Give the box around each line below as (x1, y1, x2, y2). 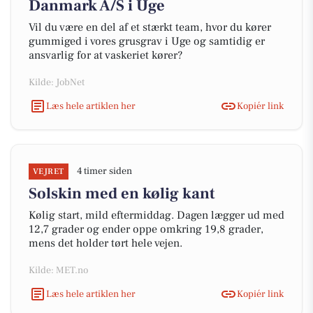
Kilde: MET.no (29, 264, 88, 277)
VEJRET (33, 166, 64, 177)
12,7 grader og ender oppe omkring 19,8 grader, (29, 222, 263, 236)
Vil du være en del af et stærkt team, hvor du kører (29, 20, 271, 34)
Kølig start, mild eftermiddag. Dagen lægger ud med (29, 208, 284, 222)
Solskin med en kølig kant (29, 184, 215, 203)
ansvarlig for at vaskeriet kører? (29, 48, 182, 62)
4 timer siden (76, 165, 132, 177)
